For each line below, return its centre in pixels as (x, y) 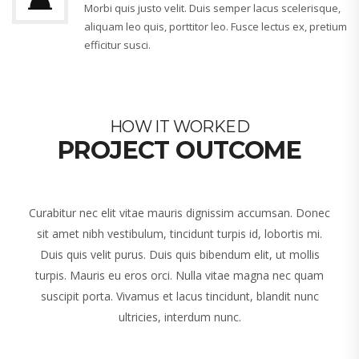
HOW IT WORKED (179, 127)
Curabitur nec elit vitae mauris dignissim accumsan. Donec (179, 213)
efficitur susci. (117, 45)
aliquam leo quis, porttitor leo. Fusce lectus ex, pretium (216, 27)
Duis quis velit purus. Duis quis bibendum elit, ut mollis (179, 255)
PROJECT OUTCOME (179, 151)
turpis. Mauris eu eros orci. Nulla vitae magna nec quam (179, 276)
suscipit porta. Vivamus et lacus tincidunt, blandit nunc (179, 296)
